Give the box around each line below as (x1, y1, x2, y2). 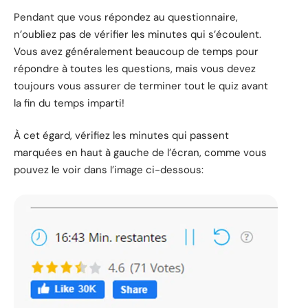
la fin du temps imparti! (14, 96, 124, 110)
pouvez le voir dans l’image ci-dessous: (14, 163, 203, 177)
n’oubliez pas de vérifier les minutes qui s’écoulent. (14, 27, 261, 41)
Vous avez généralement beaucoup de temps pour (14, 44, 258, 58)
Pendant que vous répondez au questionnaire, (14, 10, 238, 24)
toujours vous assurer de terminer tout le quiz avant (14, 78, 268, 93)
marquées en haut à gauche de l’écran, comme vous (14, 146, 267, 160)
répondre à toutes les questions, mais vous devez (14, 61, 256, 76)
